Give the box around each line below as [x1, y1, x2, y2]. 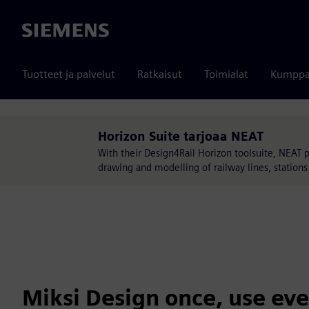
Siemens [22, 24, 62, 38]
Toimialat [204, 68, 248, 81]
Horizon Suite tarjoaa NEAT [98, 129, 263, 143]
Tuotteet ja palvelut [22, 68, 115, 81]
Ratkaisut [137, 68, 182, 81]
